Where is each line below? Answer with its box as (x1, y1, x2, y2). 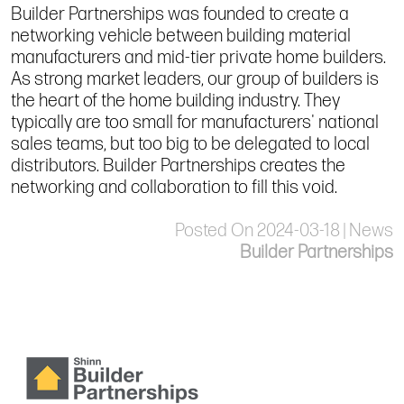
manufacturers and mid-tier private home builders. (11, 46, 386, 69)
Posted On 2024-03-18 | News (175, 219, 393, 242)
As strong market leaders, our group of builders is (11, 68, 379, 90)
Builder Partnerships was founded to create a (11, 3, 349, 25)
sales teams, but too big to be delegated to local (11, 133, 370, 155)
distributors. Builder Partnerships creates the (11, 154, 345, 177)
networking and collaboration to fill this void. (11, 176, 337, 198)
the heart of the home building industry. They (11, 89, 340, 112)
